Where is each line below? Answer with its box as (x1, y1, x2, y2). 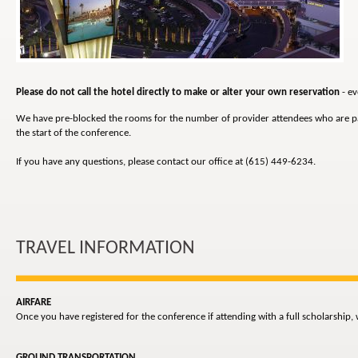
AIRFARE (16, 297, 51, 308)
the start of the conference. (16, 128, 131, 139)
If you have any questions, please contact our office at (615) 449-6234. (16, 157, 316, 168)
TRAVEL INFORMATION (16, 239, 195, 259)
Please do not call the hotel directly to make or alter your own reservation (16, 87, 340, 98)
